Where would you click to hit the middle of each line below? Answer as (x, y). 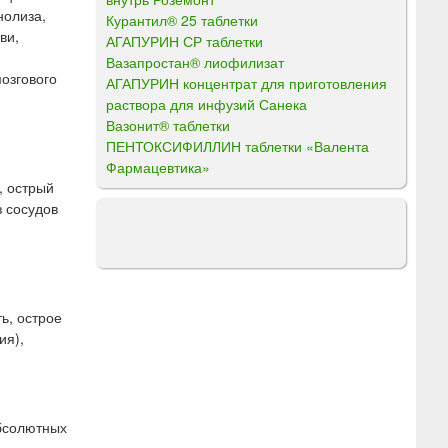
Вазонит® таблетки (168, 124)
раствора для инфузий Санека (206, 103)
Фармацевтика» (158, 166)
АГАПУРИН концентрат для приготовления (246, 82)
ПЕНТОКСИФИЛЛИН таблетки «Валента (237, 145)
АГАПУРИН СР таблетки (184, 40)
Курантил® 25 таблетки (182, 19)
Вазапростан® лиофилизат (195, 61)
